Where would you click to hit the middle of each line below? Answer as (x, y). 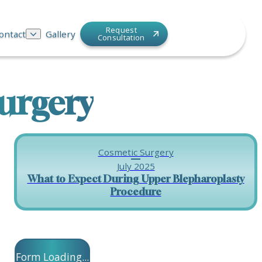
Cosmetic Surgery (136, 152)
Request (121, 30)
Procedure (136, 192)
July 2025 (136, 166)
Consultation (121, 37)
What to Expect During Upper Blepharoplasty (136, 179)
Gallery (61, 34)
